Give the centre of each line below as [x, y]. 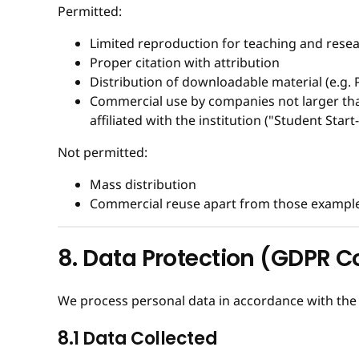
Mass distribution [143, 185]
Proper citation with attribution [185, 63]
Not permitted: [103, 153]
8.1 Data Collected [138, 338]
